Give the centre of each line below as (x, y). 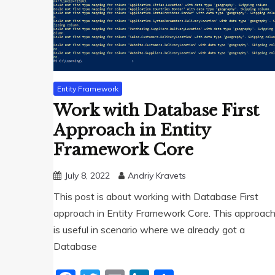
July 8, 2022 (87, 176)
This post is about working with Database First (156, 197)
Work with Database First (156, 111)
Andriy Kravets (157, 176)
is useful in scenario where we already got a (149, 230)
